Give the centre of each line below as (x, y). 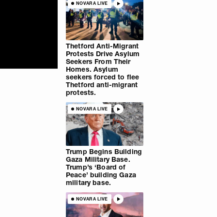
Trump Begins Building (104, 151)
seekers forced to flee (103, 77)
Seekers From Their (98, 61)
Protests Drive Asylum (103, 54)
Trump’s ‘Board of (96, 167)
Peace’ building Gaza (101, 175)
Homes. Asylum (92, 69)
